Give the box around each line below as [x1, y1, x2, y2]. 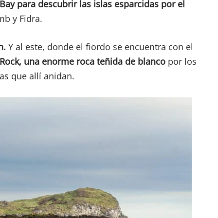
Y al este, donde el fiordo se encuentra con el [8, 41, 193, 53]
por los [165, 55, 197, 68]
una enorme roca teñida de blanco [24, 55, 165, 68]
